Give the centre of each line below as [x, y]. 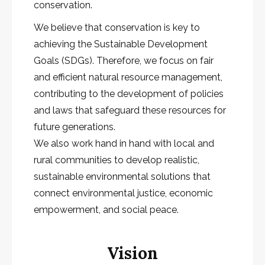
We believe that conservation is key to [117, 28]
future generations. [75, 127]
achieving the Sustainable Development [121, 44]
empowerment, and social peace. [106, 210]
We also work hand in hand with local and [124, 144]
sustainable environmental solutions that [122, 177]
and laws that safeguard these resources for [130, 111]
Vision [132, 253]
